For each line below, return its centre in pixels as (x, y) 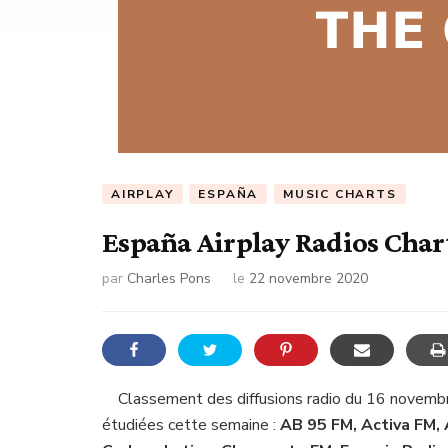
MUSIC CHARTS (340, 194)
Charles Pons (169, 278)
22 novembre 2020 (308, 278)
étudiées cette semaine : (191, 424)
